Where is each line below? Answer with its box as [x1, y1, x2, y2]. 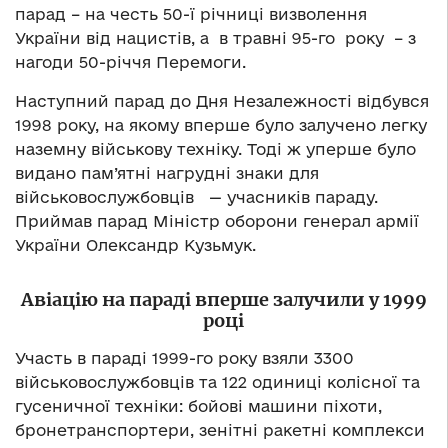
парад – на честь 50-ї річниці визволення [15, 4, 367, 23]
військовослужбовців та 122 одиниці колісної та [15, 372, 420, 391]
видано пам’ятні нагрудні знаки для [15, 163, 319, 182]
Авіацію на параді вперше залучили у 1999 [20, 287, 427, 311]
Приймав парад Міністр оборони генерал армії [15, 211, 419, 230]
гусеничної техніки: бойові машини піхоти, [15, 396, 382, 415]
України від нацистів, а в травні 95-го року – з [15, 28, 416, 47]
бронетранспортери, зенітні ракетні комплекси [15, 420, 425, 439]
